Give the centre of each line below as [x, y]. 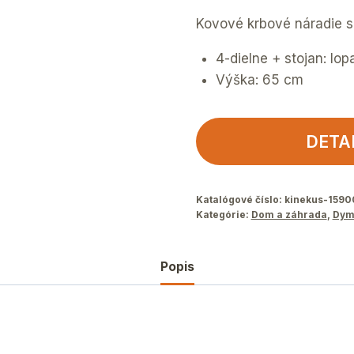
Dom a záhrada [289, 215]
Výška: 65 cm [260, 80]
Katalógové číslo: [240, 200]
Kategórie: [223, 215]
